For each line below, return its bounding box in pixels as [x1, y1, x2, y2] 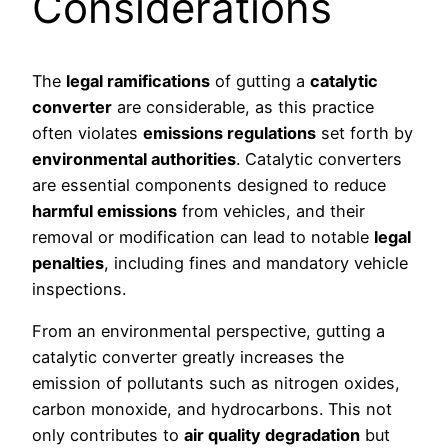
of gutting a [210, 71, 310, 92]
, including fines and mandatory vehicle [104, 253, 408, 274]
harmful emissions [32, 201, 177, 222]
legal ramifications [66, 71, 210, 92]
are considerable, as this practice [112, 97, 374, 118]
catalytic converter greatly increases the [32, 347, 344, 368]
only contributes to [32, 425, 184, 446]
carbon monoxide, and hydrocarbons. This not [32, 399, 392, 420]
